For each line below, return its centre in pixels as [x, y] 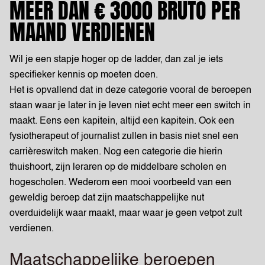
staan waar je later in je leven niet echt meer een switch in [130, 106]
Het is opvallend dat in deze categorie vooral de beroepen [130, 91]
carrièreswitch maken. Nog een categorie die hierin [116, 152]
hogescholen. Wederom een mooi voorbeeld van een [120, 183]
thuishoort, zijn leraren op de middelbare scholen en [118, 167]
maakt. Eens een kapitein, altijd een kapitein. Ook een [122, 121]
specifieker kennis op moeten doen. [86, 75]
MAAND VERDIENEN [85, 32]
